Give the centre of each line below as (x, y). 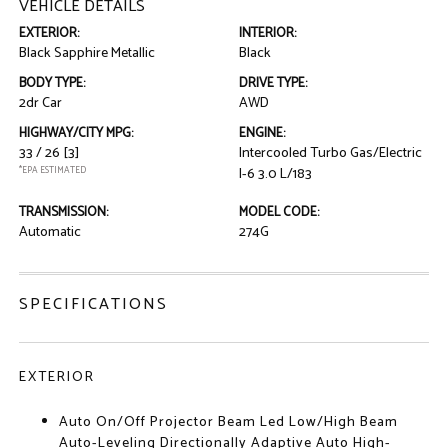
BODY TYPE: (52, 83)
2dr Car (41, 103)
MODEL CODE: (279, 212)
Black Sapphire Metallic (87, 53)
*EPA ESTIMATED (53, 170)
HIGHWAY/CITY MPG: (76, 133)
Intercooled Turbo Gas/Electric (330, 153)
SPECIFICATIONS (94, 304)
